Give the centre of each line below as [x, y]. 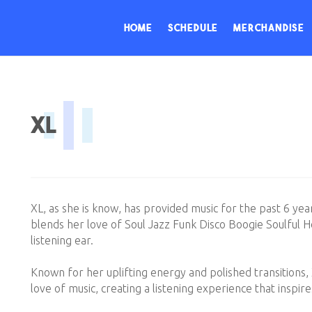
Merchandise [269, 28]
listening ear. [62, 240]
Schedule [193, 28]
